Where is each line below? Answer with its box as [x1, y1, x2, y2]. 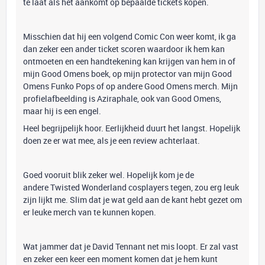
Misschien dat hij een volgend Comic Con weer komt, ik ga [23, 31, 236, 42]
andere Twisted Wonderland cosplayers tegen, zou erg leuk [23, 182, 239, 193]
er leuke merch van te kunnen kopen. [23, 206, 156, 218]
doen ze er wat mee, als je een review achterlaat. [23, 135, 202, 146]
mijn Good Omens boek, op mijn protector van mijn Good [23, 68, 232, 79]
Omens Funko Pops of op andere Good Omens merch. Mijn [23, 80, 238, 92]
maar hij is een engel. [23, 105, 101, 117]
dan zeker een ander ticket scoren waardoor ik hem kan [23, 43, 225, 54]
